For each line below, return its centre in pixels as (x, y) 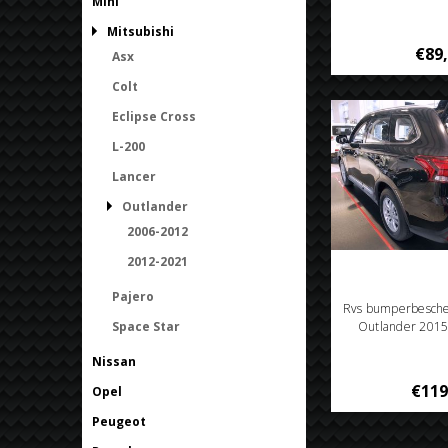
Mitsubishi (140, 31)
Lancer (134, 176)
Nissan (114, 361)
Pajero (133, 296)
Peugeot (119, 421)
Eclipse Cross (154, 116)
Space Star (146, 326)
